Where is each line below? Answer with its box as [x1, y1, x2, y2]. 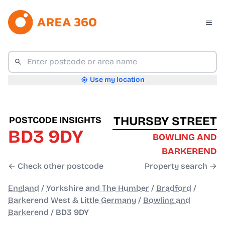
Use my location [89, 75, 145, 84]
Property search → [145, 161, 217, 171]
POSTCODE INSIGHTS [9, 115, 101, 126]
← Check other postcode [8, 161, 103, 171]
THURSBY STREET [114, 114, 217, 129]
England [8, 183, 39, 193]
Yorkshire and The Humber [46, 183, 149, 193]
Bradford [156, 183, 191, 193]
